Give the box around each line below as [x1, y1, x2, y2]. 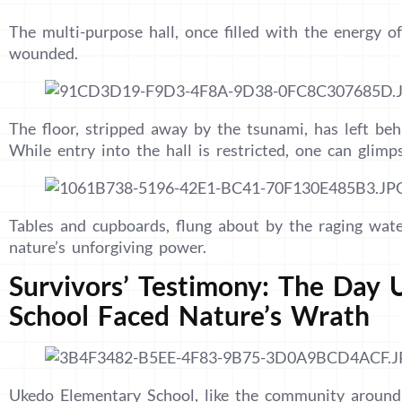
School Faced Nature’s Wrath [9, 298, 370, 331]
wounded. [9, 42, 78, 63]
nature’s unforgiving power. [9, 236, 206, 257]
